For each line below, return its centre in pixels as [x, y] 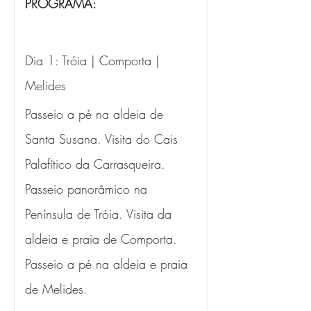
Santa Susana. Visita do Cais [103, 139]
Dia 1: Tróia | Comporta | [94, 60]
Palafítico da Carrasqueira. [97, 164]
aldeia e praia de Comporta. [103, 239]
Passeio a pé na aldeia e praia [108, 264]
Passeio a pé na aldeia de [96, 114]
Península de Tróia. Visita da [100, 214]
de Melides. [56, 289]
